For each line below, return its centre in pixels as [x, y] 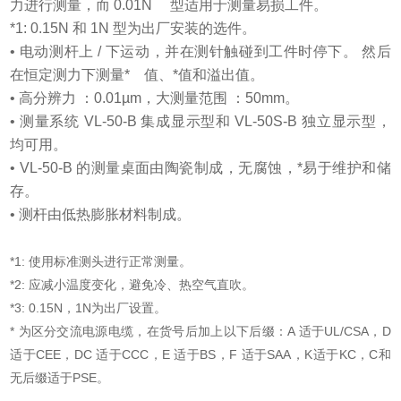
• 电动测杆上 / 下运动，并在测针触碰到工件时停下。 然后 [200, 52]
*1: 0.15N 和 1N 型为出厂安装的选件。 [133, 29]
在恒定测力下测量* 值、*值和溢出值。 [137, 75]
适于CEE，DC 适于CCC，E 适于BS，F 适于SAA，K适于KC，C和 [200, 355]
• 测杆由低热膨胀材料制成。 [101, 215]
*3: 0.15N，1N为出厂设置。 [89, 308]
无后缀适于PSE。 [60, 378]
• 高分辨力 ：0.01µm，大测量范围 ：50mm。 [155, 98]
